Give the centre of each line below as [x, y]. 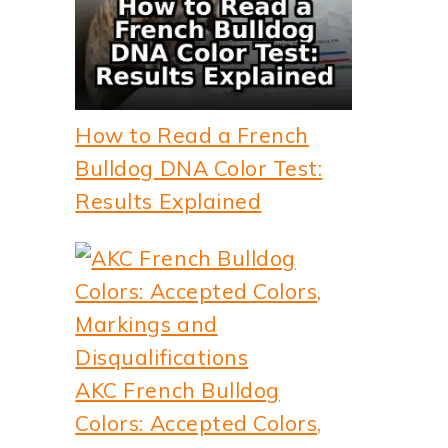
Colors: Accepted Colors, [198, 422]
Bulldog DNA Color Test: [199, 167]
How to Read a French [192, 134]
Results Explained [168, 200]
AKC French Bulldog [177, 389]
